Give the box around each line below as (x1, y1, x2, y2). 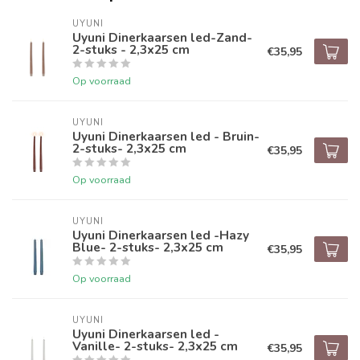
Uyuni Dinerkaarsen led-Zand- (72, 29, 252, 47)
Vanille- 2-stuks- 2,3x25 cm (72, 337, 238, 355)
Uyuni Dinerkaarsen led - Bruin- (72, 128, 260, 145)
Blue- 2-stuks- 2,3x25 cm (72, 239, 223, 256)
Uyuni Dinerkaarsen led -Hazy (72, 227, 249, 244)
